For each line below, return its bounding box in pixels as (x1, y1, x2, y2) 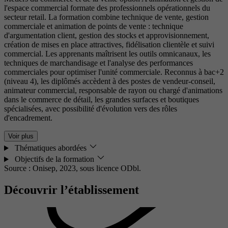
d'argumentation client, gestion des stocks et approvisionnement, (4, 31, 209, 40)
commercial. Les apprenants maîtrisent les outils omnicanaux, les (4, 49, 211, 59)
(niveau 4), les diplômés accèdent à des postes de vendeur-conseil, (4, 77, 215, 86)
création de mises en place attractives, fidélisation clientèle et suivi (4, 40, 214, 49)
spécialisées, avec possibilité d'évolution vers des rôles (4, 104, 177, 113)
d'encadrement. (4, 113, 52, 123)
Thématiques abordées (12, 144, 89, 153)
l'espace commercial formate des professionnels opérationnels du (4, 4, 210, 13)
